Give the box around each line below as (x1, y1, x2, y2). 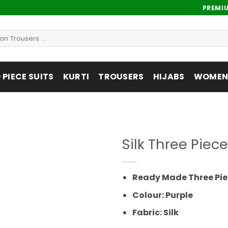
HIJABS (153, 71, 185, 82)
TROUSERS (98, 71, 144, 82)
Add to (73, 160, 98, 170)
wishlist (72, 169, 99, 180)
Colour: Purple (132, 189, 193, 201)
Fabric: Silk (132, 207, 179, 219)
